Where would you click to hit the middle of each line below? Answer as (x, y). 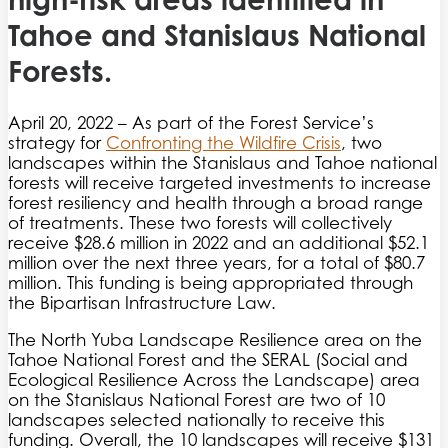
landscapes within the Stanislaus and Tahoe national (222, 163)
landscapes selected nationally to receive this (196, 420)
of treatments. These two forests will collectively (200, 223)
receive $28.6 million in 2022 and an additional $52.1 (218, 243)
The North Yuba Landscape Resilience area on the (215, 340)
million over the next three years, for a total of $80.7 (216, 263)
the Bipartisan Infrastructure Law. (142, 303)
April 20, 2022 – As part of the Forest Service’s (191, 123)
